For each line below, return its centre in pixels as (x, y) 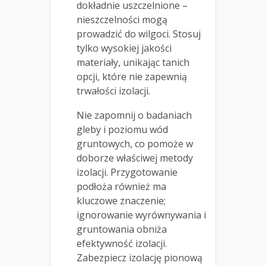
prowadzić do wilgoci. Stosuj (139, 34)
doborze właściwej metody (135, 158)
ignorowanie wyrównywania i (141, 215)
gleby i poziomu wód (122, 130)
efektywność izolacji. (122, 244)
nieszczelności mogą (122, 20)
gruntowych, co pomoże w (135, 144)
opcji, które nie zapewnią (132, 77)
